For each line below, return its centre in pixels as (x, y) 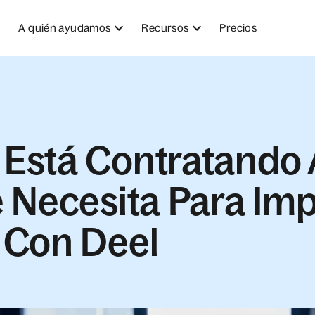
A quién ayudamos (65, 28)
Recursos (165, 28)
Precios (238, 28)
